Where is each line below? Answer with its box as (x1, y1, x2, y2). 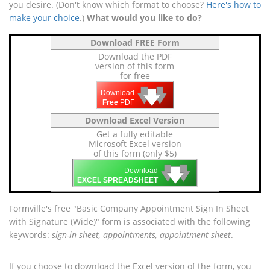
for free (120, 69, 150, 81)
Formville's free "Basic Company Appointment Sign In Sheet (9, 202, 249, 214)
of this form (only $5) (93, 147, 177, 159)
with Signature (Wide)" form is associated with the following (9, 215, 250, 227)
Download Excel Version (85, 114, 185, 126)
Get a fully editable (96, 128, 174, 140)
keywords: (9, 228, 52, 240)
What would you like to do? (87, 11, 202, 24)
